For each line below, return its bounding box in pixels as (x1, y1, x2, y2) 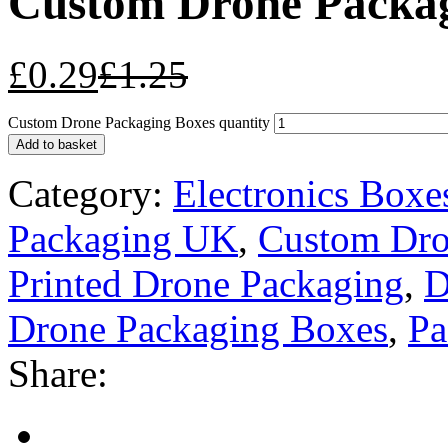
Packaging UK (8, 216, 238, 260)
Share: (8, 351, 108, 395)
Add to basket (16, 136, 97, 152)
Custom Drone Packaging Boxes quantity (8, 113, 270, 131)
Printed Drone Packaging (8, 261, 404, 305)
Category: (8, 171, 163, 215)
